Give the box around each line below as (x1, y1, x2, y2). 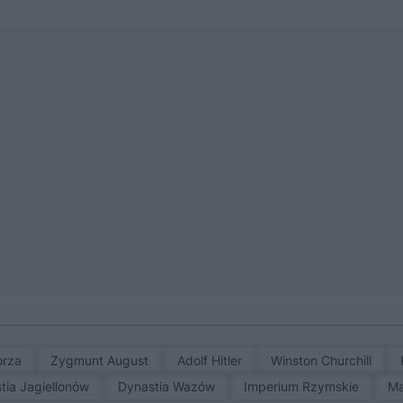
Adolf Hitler (185, 353, 243, 369)
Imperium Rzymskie (247, 379, 360, 395)
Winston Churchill (282, 353, 372, 369)
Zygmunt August (58, 353, 149, 369)
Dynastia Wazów (127, 379, 216, 395)
